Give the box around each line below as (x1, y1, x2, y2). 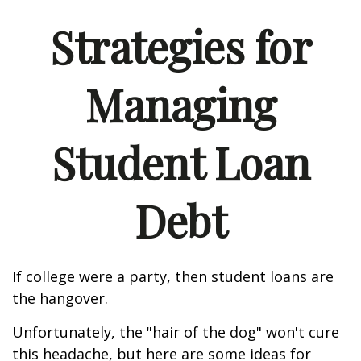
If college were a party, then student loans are (12, 267, 334, 286)
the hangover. (12, 288, 108, 308)
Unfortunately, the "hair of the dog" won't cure (12, 322, 339, 342)
